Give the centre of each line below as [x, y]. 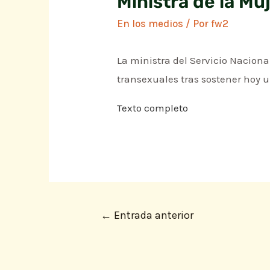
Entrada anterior [152, 215]
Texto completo [153, 108]
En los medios [150, 24]
